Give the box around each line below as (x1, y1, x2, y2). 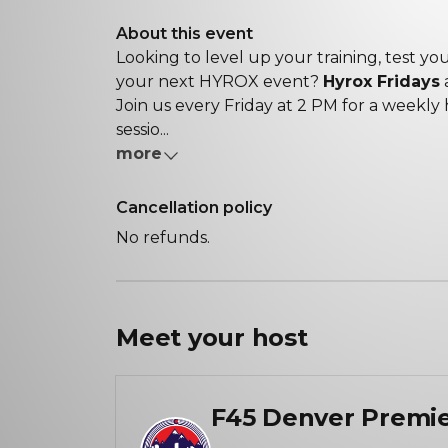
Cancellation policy (116, 198, 272, 217)
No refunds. (116, 228, 210, 247)
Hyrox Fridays (323, 72, 440, 91)
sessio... (116, 120, 169, 139)
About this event (116, 24, 253, 43)
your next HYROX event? (116, 72, 323, 91)
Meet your (116, 323, 252, 352)
